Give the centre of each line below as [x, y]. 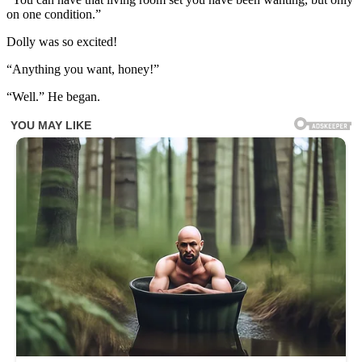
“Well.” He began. [53, 97]
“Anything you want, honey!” [83, 69]
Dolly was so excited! [62, 42]
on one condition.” [54, 15]
